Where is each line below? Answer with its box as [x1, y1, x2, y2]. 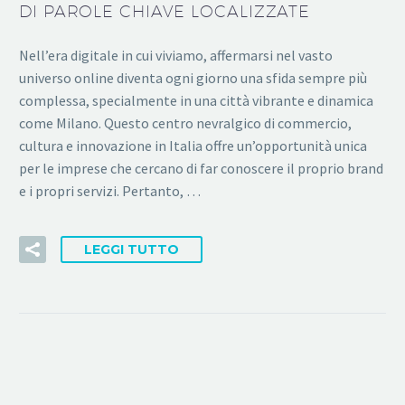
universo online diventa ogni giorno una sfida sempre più [19, 68, 367, 87]
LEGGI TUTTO [84, 241, 179, 259]
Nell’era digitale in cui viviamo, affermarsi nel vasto [19, 45, 333, 64]
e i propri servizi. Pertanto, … [19, 181, 201, 200]
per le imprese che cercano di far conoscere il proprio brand [19, 158, 383, 177]
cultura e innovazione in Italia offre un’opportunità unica [19, 136, 367, 155]
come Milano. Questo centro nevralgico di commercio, [19, 113, 352, 132]
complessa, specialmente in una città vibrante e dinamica [19, 90, 373, 109]
